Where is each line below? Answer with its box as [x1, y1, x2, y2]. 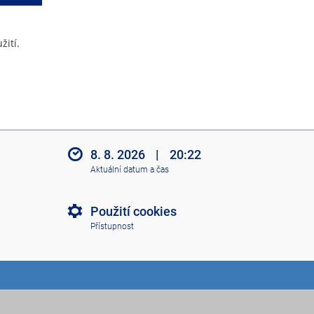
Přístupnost [90, 221, 134, 231]
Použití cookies [90, 204, 177, 219]
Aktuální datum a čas [90, 164, 169, 175]
